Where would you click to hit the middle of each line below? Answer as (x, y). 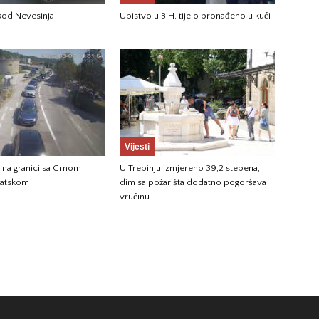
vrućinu (135, 197)
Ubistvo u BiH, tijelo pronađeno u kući (195, 16)
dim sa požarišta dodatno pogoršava (193, 182)
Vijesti (137, 147)
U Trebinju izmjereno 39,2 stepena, (190, 168)
